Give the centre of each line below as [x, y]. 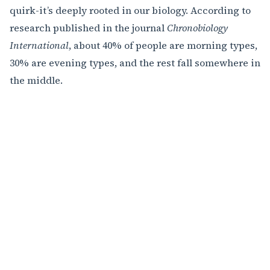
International [39, 46]
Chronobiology [197, 28]
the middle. [36, 80]
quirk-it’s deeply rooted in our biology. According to [130, 11]
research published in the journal [88, 28]
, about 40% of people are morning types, [163, 46]
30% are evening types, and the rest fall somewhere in [135, 63]
